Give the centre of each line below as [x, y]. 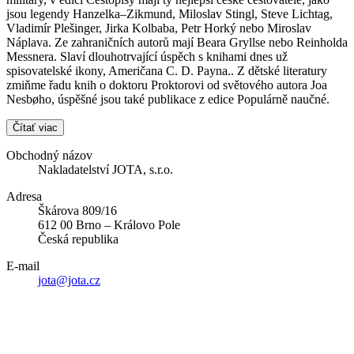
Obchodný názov [49, 155]
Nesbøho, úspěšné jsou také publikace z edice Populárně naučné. [168, 99]
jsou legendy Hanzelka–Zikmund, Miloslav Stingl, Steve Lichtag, [169, 13]
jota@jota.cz [69, 280]
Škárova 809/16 [77, 210]
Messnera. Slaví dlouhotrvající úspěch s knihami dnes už [147, 56]
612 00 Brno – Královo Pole [109, 224]
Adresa [24, 196]
